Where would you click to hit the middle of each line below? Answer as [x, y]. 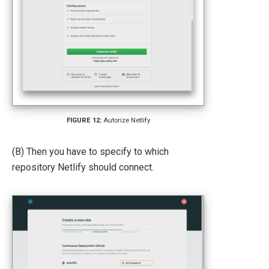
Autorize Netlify [126, 120]
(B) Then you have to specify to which [90, 152]
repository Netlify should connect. [83, 168]
